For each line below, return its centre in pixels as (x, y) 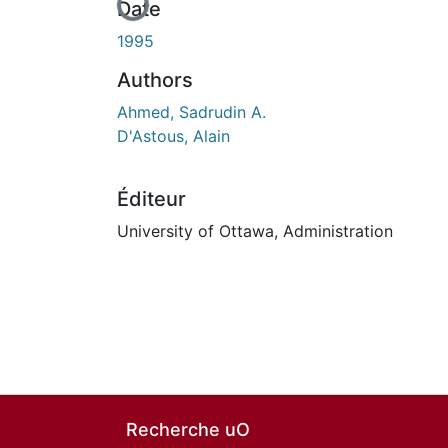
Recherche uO (188, 429)
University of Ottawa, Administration (255, 230)
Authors (155, 79)
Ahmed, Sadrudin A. (191, 111)
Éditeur (151, 198)
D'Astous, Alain (173, 135)
